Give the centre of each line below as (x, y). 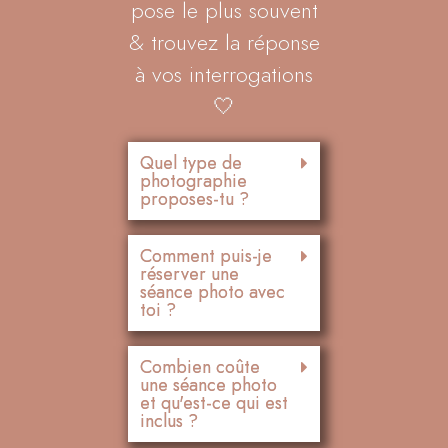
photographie (193, 181)
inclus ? (169, 421)
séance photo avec (212, 292)
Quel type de (191, 163)
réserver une (189, 274)
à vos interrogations (224, 74)
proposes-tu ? (194, 199)
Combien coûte (200, 367)
